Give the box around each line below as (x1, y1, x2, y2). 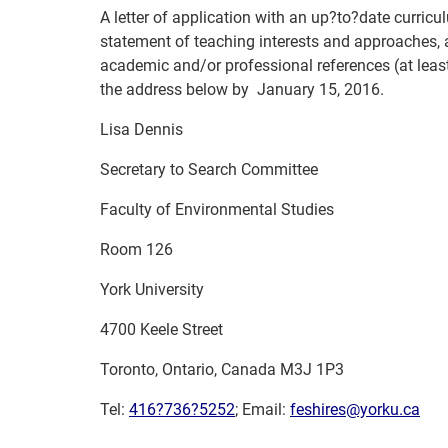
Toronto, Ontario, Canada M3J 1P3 (100, 360, 344, 379)
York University (100, 280, 204, 299)
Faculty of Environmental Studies (100, 200, 334, 219)
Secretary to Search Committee (100, 160, 318, 179)
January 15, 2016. (253, 80, 384, 99)
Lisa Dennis (100, 120, 183, 139)
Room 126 (100, 240, 173, 259)
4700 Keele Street (100, 320, 223, 339)
